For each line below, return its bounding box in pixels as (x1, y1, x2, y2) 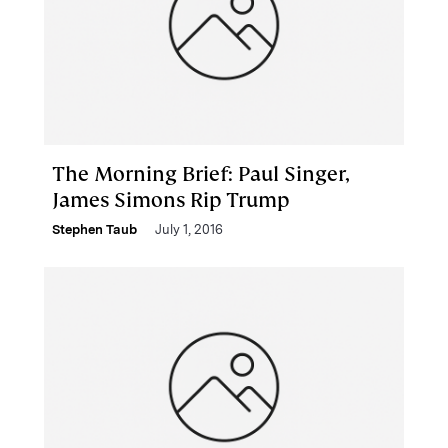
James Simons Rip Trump (52, 187, 289, 213)
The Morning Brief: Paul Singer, (52, 161, 350, 187)
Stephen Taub (52, 222, 137, 237)
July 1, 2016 (155, 222, 223, 237)
